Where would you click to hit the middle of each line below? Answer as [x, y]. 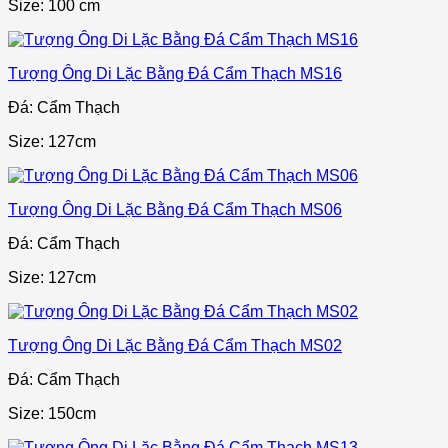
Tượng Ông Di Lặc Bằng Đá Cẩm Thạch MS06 [175, 210]
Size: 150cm [52, 414]
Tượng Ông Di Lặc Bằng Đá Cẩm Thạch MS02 [175, 346]
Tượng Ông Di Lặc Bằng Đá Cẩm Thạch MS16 [175, 74]
